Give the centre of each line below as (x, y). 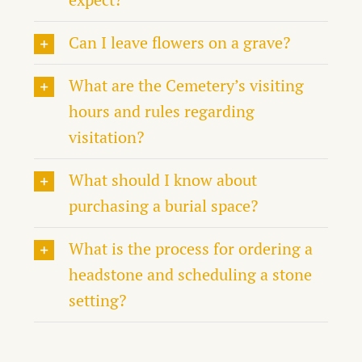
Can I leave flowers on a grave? (180, 42)
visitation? (107, 137)
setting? (98, 300)
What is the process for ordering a (191, 248)
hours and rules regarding (162, 111)
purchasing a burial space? (164, 205)
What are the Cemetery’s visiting (187, 85)
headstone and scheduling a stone (191, 274)
